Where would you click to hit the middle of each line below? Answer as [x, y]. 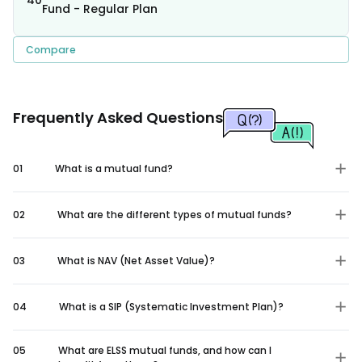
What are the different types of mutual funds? [175, 214]
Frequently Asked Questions [118, 117]
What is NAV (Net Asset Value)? [136, 260]
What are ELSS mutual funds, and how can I [165, 350]
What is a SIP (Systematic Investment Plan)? [171, 306]
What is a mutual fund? [114, 168]
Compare [51, 49]
